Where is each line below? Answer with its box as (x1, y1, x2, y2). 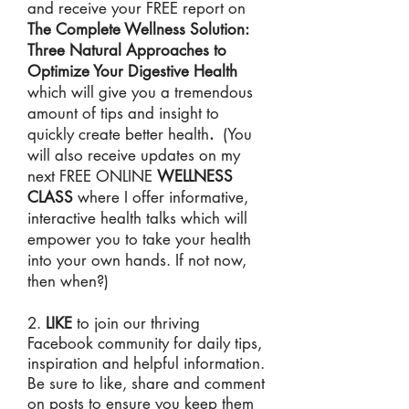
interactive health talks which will (27, 208, 247, 228)
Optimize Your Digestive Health (27, 61, 237, 81)
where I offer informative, (73, 187, 248, 207)
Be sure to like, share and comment (27, 373, 265, 393)
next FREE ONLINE (27, 166, 157, 186)
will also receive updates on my (27, 145, 240, 165)
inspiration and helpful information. (27, 353, 265, 373)
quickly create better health (27, 124, 209, 144)
